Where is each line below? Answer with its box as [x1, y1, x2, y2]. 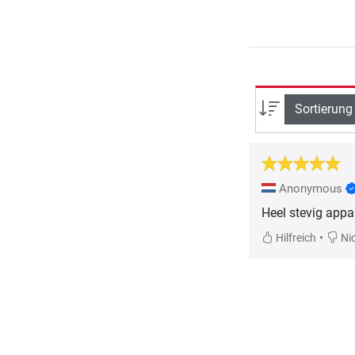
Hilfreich [273, 231, 316, 245]
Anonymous [275, 181, 345, 196]
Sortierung [294, 101, 353, 117]
